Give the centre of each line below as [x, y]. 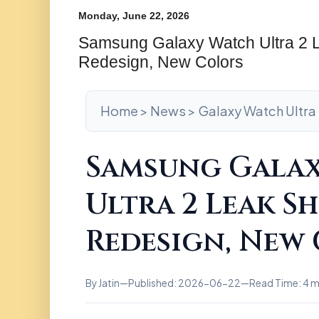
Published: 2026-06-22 [184, 283]
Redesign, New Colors [161, 62]
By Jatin [103, 283]
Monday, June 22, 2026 [134, 16]
